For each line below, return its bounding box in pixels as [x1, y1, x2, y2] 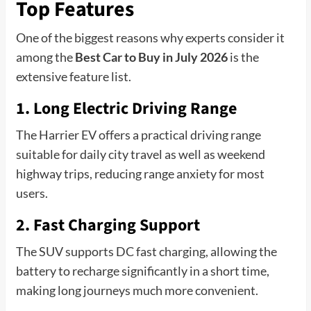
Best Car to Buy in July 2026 [74, 49, 228, 65]
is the [227, 49, 259, 65]
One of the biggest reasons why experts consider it [15, 29, 285, 45]
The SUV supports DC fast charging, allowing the [15, 243, 277, 259]
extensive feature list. [15, 68, 131, 84]
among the [15, 49, 75, 65]
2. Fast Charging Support [15, 212, 200, 237]
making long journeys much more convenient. [15, 282, 258, 298]
